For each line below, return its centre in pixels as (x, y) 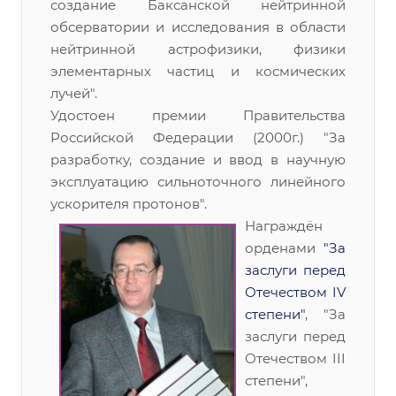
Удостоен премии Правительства (198, 115)
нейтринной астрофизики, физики (198, 49)
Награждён (284, 226)
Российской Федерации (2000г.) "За (198, 137)
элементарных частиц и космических (198, 71)
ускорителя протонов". (129, 204)
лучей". (74, 93)
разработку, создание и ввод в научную (198, 160)
